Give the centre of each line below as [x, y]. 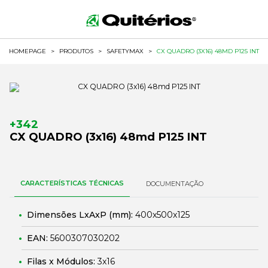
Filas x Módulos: [62, 261]
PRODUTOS [76, 51]
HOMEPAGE [28, 51]
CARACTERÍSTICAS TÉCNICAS [72, 183]
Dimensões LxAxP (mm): [81, 215]
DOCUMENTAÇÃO [175, 184]
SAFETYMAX [125, 51]
